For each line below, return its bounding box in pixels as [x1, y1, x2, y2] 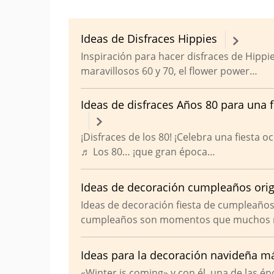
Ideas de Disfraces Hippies [81, 31, 217, 46]
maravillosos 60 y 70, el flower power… [81, 64, 257, 78]
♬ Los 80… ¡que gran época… [81, 145, 215, 158]
